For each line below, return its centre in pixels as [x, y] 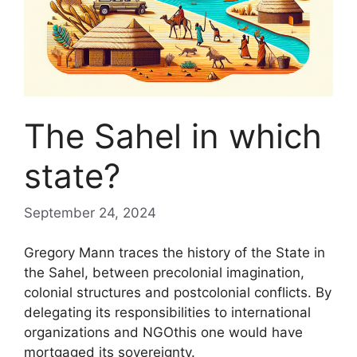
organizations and [83, 332]
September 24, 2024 [90, 212]
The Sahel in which [173, 136]
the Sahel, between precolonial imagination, [164, 273]
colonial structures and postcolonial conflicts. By [178, 292]
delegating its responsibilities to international [167, 312]
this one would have [238, 332]
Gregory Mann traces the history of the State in [175, 253]
